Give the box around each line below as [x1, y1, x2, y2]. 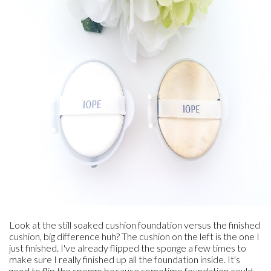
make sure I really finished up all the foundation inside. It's [9, 253, 240, 265]
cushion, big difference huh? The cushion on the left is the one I [9, 230, 260, 242]
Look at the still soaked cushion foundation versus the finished [9, 219, 260, 230]
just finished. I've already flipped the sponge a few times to [9, 242, 246, 253]
